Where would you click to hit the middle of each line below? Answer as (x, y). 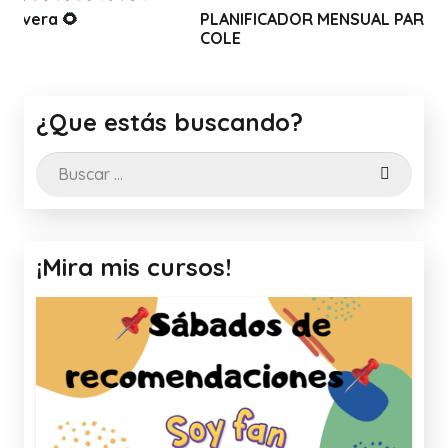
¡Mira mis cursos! (133, 266)
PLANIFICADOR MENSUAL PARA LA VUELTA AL (254, 19)
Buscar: (62, 165)
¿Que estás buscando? (169, 122)
